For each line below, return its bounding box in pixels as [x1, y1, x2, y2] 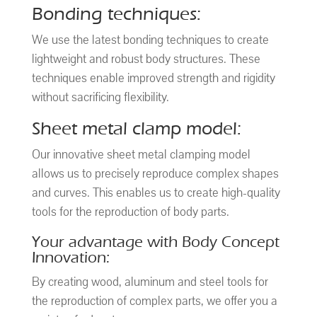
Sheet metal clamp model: [31, 118, 241, 140]
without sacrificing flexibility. [31, 89, 169, 106]
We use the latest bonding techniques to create [31, 32, 269, 49]
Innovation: [31, 248, 110, 267]
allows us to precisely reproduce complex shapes [31, 166, 279, 183]
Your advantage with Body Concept [31, 233, 279, 252]
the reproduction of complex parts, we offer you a [31, 293, 277, 310]
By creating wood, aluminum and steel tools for [31, 274, 268, 291]
